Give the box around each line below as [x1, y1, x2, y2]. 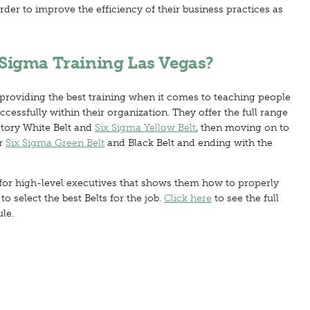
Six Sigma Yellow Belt [95, 122, 196, 134]
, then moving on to [196, 122, 289, 134]
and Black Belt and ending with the [104, 137, 273, 149]
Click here [164, 192, 212, 204]
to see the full [212, 192, 279, 204]
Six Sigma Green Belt [6, 137, 104, 149]
